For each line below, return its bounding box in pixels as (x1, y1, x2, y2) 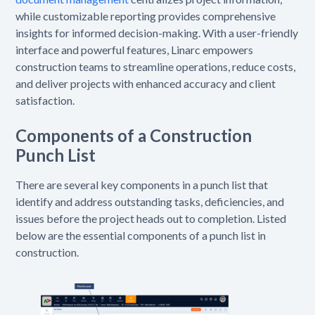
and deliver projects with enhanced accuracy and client (15, 77, 276, 91)
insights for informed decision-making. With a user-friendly (15, 26, 299, 40)
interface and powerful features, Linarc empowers (15, 43, 254, 57)
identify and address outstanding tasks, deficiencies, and (15, 195, 285, 209)
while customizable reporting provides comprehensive (15, 9, 276, 23)
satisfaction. (15, 94, 75, 108)
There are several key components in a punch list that (15, 178, 269, 192)
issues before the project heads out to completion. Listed (15, 212, 287, 226)
